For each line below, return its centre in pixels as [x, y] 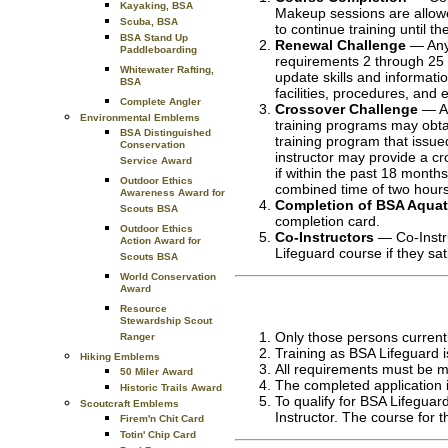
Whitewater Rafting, [167, 69]
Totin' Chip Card [158, 434]
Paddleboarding [158, 52]
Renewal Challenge [340, 45]
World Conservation [168, 276]
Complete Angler [160, 101]
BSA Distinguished [165, 132]
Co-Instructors [324, 237]
